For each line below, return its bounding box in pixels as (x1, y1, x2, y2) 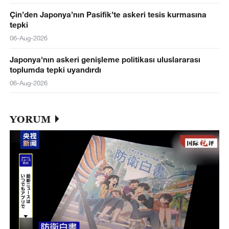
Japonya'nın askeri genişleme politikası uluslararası (9, 54, 200, 64)
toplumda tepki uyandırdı (9, 64, 101, 74)
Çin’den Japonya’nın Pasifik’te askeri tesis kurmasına (9, 10, 207, 19)
